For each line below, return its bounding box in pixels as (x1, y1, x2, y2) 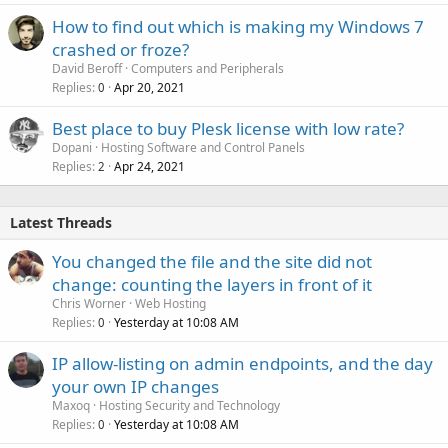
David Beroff (52, 60, 122, 78)
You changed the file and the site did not (52, 250, 372, 274)
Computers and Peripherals (131, 60, 284, 78)
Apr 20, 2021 (114, 79, 185, 97)
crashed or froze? (52, 38, 189, 62)
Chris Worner (52, 295, 126, 313)
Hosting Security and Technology (99, 397, 280, 415)
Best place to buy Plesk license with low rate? (52, 117, 404, 141)
